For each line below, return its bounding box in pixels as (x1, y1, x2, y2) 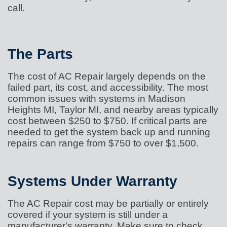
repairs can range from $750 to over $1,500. (8, 137, 199, 148)
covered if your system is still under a (8, 208, 168, 220)
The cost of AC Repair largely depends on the (8, 70, 206, 82)
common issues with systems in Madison (8, 92, 185, 104)
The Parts (8, 45, 73, 62)
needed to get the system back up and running (8, 126, 210, 137)
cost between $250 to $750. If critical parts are (8, 115, 207, 126)
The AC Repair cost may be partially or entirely (8, 197, 209, 209)
